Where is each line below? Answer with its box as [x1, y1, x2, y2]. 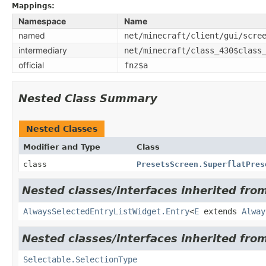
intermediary [18, 45, 67, 55]
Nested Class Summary [18, 91, 157, 104]
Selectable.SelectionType [23, 254, 137, 264]
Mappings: [12, 1, 55, 10]
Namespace [18, 15, 66, 26]
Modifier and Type [23, 142, 100, 151]
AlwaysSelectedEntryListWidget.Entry [23, 206, 189, 216]
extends [199, 206, 242, 216]
